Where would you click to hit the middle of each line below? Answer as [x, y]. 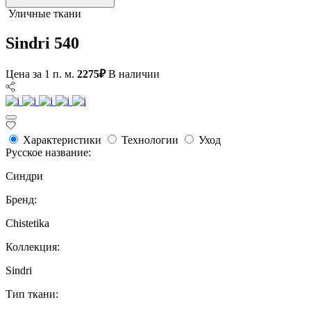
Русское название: [48, 153]
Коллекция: [33, 247]
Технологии [150, 140]
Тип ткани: [32, 294]
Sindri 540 [42, 43]
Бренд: [21, 200]
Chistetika [27, 224]
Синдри [24, 176]
